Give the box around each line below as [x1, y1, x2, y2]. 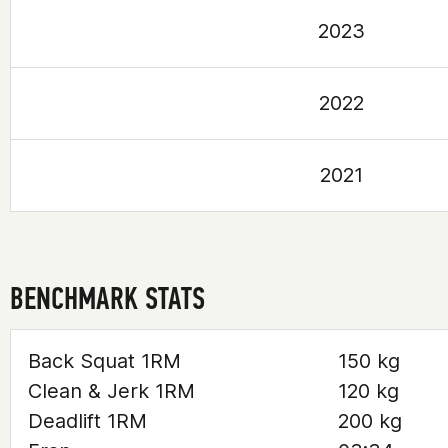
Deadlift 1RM [28, 409, 147, 433]
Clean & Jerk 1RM [28, 379, 195, 403]
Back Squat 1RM [28, 349, 181, 373]
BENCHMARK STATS [10, 279, 205, 317]
